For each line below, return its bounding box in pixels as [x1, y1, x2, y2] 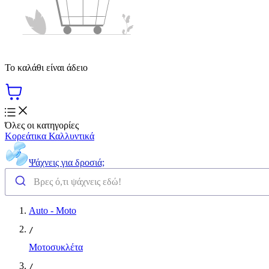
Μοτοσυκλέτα [29, 241, 83, 252]
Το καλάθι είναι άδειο [5, 62, 88, 73]
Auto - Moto [29, 205, 76, 216]
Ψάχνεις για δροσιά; [29, 157, 104, 168]
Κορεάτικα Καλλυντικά [5, 130, 94, 141]
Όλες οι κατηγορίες [5, 119, 79, 130]
